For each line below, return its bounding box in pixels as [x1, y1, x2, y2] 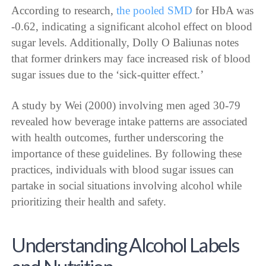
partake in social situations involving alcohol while [11, 179, 242, 192]
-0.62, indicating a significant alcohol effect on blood [11, 20, 253, 33]
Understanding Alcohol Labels [11, 233, 239, 257]
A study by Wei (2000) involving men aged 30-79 [11, 99, 241, 112]
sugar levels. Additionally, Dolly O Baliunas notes [11, 36, 239, 49]
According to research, [11, 4, 117, 17]
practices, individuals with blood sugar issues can [11, 163, 235, 176]
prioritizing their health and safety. [11, 195, 167, 208]
